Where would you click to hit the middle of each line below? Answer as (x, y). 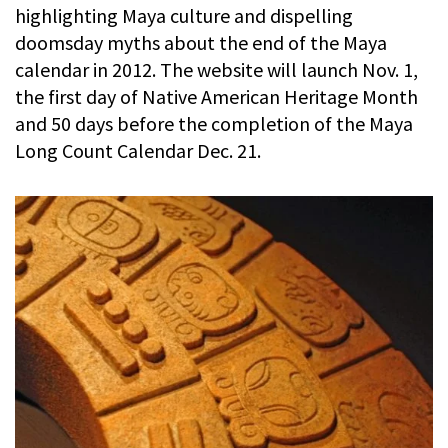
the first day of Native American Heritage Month (216, 96)
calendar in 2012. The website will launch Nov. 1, (216, 69)
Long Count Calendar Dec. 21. (138, 150)
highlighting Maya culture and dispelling (184, 15)
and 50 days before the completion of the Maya (214, 123)
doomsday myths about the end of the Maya (201, 42)
